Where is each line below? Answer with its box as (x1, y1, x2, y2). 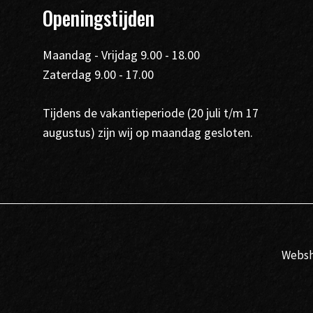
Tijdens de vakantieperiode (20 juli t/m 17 (42, 105, 259, 122)
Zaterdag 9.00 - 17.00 (42, 66, 154, 83)
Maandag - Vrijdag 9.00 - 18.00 (42, 47, 200, 64)
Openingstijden (42, 3, 154, 33)
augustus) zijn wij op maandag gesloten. (42, 124, 253, 141)
